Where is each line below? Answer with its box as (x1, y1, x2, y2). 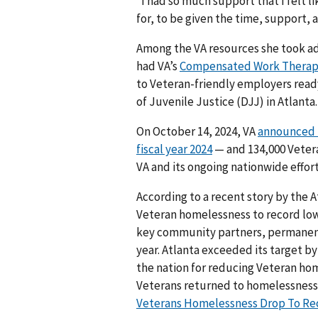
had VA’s (136, 58, 180, 75)
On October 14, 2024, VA (136, 124, 258, 140)
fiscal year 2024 (136, 141, 212, 158)
